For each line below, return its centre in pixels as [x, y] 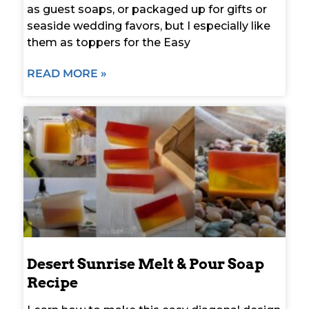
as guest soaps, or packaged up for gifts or [147, 9]
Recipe [52, 282]
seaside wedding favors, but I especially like [149, 26]
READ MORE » [67, 73]
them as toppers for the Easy [109, 42]
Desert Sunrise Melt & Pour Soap [146, 263]
